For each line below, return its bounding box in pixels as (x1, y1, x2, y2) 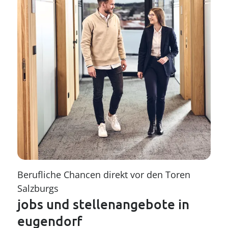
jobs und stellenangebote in (17, 195, 190, 212)
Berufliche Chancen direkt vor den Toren (17, 168, 191, 181)
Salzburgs (17, 182, 59, 194)
